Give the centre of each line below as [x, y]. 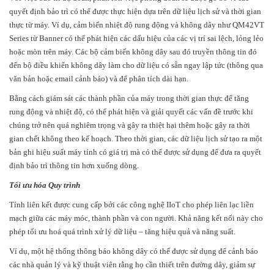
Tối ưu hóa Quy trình [45, 185]
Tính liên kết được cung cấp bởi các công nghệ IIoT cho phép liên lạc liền [131, 205]
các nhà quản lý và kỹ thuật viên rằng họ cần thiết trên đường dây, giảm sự [132, 265]
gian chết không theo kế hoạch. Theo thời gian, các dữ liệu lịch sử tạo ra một [136, 139]
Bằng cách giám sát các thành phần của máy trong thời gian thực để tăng [129, 98]
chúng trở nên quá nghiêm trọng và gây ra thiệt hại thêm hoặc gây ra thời [130, 125]
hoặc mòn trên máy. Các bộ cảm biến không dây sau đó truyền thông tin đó [133, 52]
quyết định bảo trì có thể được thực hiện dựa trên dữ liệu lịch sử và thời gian [135, 12]
